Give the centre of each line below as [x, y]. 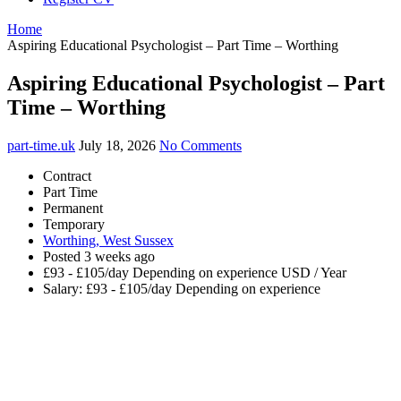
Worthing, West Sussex [108, 240]
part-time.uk [41, 145]
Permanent [73, 208]
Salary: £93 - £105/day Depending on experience [182, 288]
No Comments [200, 145]
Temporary [74, 224]
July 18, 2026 [117, 145]
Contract [67, 175]
